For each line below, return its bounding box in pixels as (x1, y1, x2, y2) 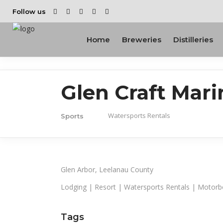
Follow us (12, 7, 46, 15)
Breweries (122, 34, 161, 44)
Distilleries (173, 34, 213, 44)
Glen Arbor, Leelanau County (61, 164, 153, 174)
